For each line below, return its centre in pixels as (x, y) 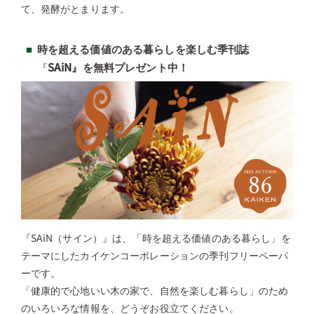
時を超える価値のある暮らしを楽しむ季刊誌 (143, 49)
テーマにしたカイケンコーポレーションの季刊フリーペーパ (155, 255)
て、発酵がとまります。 (75, 9)
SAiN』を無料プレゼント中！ (118, 67)
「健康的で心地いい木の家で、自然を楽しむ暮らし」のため (155, 290)
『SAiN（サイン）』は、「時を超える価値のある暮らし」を (156, 237)
